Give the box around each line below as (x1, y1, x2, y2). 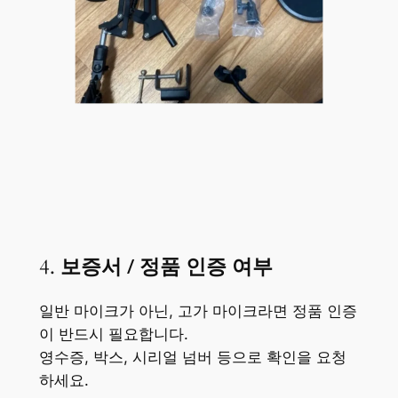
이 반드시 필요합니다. (38, 325, 188, 344)
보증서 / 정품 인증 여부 (60, 252, 273, 281)
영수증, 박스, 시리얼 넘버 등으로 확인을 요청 (38, 348, 346, 367)
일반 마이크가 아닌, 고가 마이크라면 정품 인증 (38, 302, 357, 321)
